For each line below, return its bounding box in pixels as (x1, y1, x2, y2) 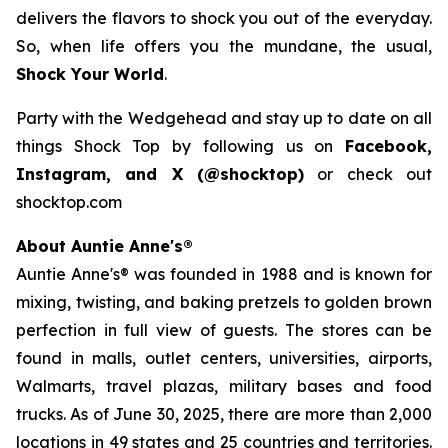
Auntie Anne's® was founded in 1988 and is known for (16, 263, 432, 284)
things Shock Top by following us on (16, 135, 345, 156)
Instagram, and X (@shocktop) (16, 163, 304, 184)
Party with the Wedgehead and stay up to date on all (16, 107, 432, 128)
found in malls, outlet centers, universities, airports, (16, 347, 432, 368)
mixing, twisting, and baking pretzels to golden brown (16, 291, 432, 312)
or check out (304, 163, 432, 184)
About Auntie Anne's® (16, 235, 193, 256)
